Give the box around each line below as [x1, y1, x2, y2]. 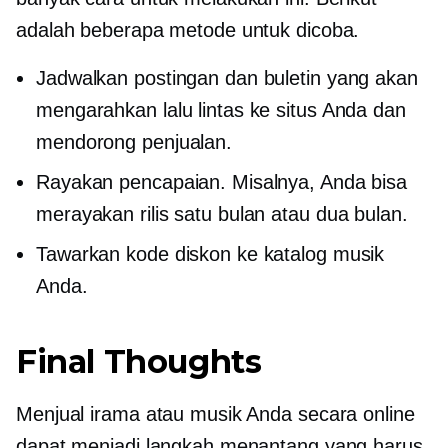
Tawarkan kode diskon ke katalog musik [36, 242, 385, 265]
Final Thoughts [16, 341, 262, 381]
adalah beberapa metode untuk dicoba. [16, 18, 360, 41]
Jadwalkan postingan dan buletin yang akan [36, 66, 418, 89]
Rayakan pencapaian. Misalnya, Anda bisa [36, 170, 408, 193]
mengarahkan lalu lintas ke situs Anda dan [36, 98, 406, 121]
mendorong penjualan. [36, 130, 232, 153]
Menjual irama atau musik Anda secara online [16, 402, 415, 425]
